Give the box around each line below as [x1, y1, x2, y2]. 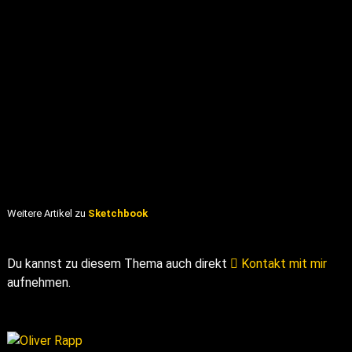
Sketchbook [87, 207, 148, 220]
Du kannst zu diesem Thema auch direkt [6, 256, 230, 272]
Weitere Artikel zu [6, 207, 88, 220]
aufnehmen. [6, 275, 71, 291]
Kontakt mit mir [237, 256, 327, 272]
